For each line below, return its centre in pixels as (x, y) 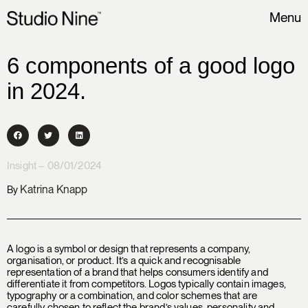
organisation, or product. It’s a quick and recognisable (124, 260)
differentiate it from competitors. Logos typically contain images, (146, 284)
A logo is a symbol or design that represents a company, (129, 249)
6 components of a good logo (151, 66)
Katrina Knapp (54, 189)
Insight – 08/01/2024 (54, 165)
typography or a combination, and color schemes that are (132, 295)
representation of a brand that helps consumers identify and (137, 272)
